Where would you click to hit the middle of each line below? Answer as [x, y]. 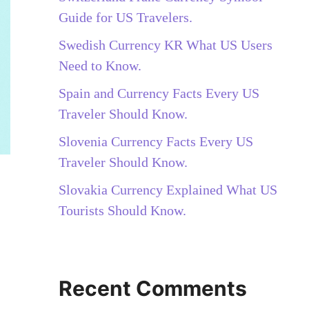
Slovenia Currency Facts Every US [156, 141]
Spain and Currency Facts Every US [159, 93]
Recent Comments [152, 288]
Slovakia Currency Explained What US [168, 189]
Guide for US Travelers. [125, 17]
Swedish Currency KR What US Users [165, 44]
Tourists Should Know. [122, 210]
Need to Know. [100, 65]
